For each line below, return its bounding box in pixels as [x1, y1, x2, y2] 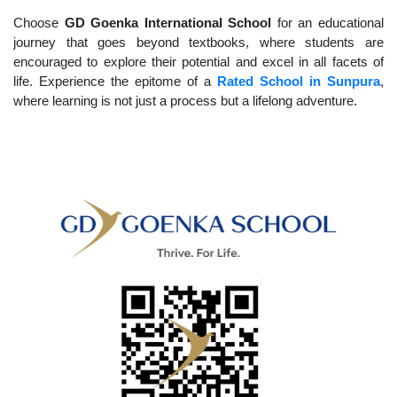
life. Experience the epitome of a [13, 74, 217, 90]
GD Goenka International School [64, 15, 272, 31]
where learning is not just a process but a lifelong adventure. [13, 93, 357, 109]
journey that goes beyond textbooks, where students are [13, 35, 384, 51]
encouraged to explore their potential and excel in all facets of [13, 54, 384, 70]
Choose [13, 15, 65, 31]
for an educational [271, 15, 385, 31]
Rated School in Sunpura [217, 74, 380, 90]
